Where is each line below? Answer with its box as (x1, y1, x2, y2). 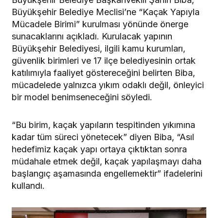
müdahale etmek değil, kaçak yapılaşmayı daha (12, 156, 201, 167)
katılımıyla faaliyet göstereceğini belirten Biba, (12, 68, 195, 78)
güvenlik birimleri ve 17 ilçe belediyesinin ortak (12, 55, 196, 66)
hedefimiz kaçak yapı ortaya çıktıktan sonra (12, 144, 187, 155)
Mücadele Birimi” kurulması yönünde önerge (12, 19, 188, 30)
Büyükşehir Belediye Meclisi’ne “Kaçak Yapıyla (12, 7, 200, 18)
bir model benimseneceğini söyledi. (12, 92, 152, 103)
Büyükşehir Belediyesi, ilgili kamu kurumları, (12, 43, 185, 54)
